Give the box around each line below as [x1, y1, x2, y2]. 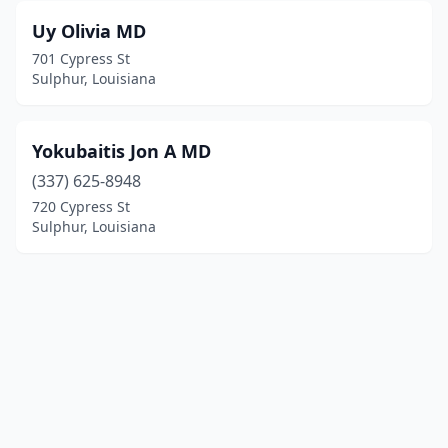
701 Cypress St [32, 49, 130, 68]
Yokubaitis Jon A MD [32, 139, 211, 163]
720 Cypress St [32, 197, 130, 216]
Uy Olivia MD [32, 19, 146, 43]
